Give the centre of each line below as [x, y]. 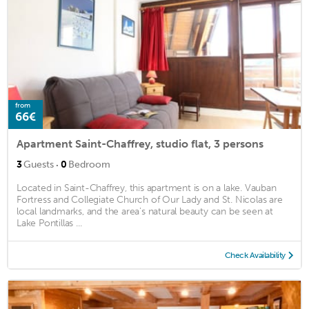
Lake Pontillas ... [49, 223]
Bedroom [89, 164]
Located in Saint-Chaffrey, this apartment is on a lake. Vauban [147, 188]
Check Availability [255, 255]
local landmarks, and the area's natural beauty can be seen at [145, 211]
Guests [39, 164]
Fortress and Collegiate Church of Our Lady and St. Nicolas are [150, 199]
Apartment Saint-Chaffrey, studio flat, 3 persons [140, 143]
